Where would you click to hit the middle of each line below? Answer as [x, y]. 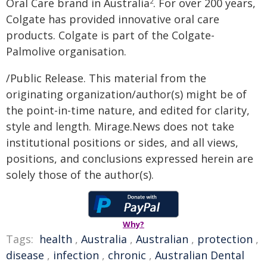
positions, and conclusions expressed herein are [130, 159]
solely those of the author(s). [80, 175]
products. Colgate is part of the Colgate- [110, 35]
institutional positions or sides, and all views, [122, 142]
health [56, 239]
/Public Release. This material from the [106, 78]
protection [225, 239]
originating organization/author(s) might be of [126, 94]
